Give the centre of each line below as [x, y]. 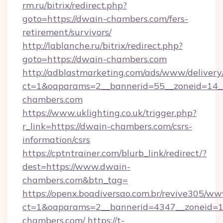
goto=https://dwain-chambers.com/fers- [105, 19]
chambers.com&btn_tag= [75, 180]
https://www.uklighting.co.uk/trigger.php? [110, 113]
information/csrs [56, 140]
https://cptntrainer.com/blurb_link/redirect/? [114, 153]
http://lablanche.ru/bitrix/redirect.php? [103, 46]
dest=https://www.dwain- [76, 167]
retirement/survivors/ [67, 32]
